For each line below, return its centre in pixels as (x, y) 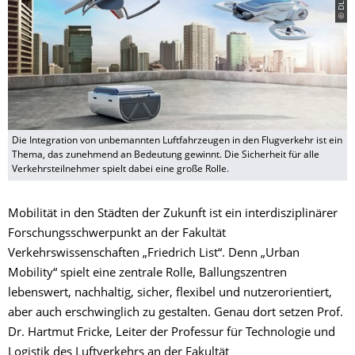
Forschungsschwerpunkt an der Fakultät (117, 234)
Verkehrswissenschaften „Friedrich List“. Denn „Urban (154, 254)
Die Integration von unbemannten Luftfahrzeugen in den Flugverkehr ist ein (177, 141)
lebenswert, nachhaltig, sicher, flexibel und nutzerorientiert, (170, 293)
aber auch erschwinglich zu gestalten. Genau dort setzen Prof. (176, 313)
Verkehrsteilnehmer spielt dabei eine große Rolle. (120, 169)
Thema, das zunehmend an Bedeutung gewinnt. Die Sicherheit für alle (166, 155)
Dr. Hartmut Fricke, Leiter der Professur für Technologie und (172, 333)
